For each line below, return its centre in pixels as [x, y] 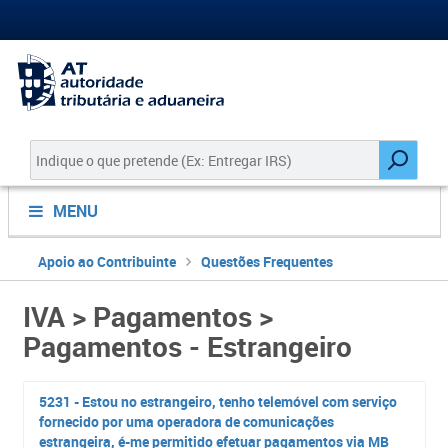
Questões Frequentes [266, 261]
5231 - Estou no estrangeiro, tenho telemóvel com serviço [217, 401]
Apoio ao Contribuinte [106, 261]
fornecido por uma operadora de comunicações [186, 421]
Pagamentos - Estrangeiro [187, 346]
